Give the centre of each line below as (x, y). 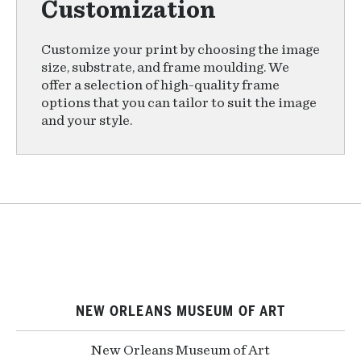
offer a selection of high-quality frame (160, 85)
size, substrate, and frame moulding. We (165, 68)
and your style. (87, 121)
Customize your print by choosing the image (180, 50)
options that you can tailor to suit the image (179, 103)
